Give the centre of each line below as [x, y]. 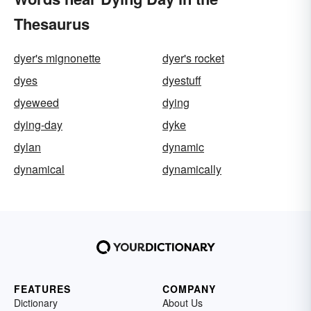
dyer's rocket [193, 58]
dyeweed [36, 102]
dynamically [192, 169]
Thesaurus [52, 24]
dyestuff [182, 80]
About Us [183, 303]
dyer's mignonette [57, 58]
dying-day [38, 125]
